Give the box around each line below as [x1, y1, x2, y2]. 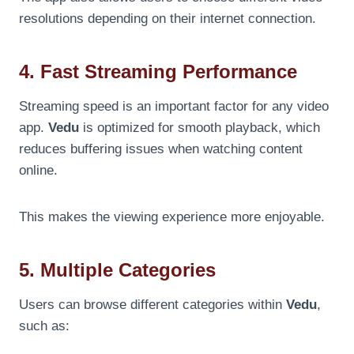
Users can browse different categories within [19, 296, 286, 312]
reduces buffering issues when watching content [19, 141, 303, 156]
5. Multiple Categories [19, 258, 216, 281]
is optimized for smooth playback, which [79, 119, 320, 135]
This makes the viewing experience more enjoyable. [19, 209, 325, 224]
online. [19, 162, 58, 178]
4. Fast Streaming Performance [19, 60, 297, 82]
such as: [19, 318, 70, 333]
